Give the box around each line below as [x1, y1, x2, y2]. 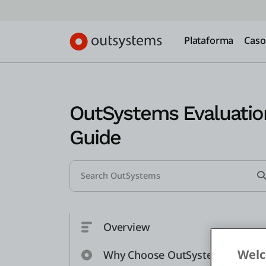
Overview [103, 219, 150, 234]
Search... [69, 161, 112, 175]
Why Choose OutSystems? [103, 247, 233, 262]
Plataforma [184, 34, 234, 47]
